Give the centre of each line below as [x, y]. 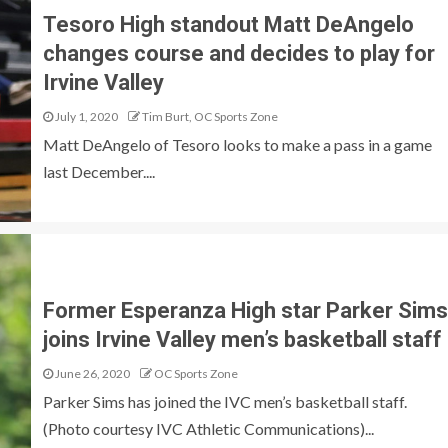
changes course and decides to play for [238, 53]
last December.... [98, 171]
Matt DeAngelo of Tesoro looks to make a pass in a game [237, 144]
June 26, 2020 [91, 373]
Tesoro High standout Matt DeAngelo [228, 24]
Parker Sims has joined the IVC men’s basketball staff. [224, 401]
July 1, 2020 [85, 116]
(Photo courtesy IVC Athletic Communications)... [208, 428]
